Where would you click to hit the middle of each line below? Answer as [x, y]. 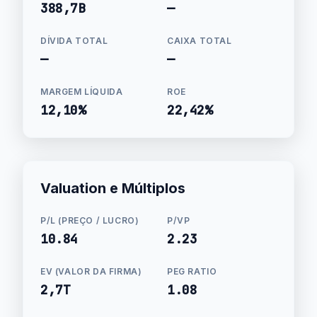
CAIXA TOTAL [200, 41]
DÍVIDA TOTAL [74, 41]
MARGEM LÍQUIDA [82, 92]
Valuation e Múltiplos [113, 188]
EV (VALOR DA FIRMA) [91, 271]
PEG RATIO [192, 271]
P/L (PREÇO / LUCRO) [90, 220]
